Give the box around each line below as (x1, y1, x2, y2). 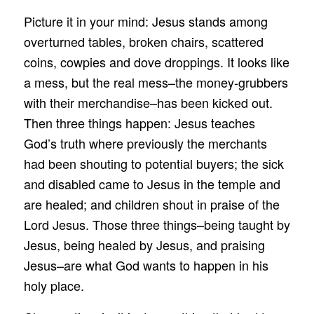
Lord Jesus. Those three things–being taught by (23, 215, 290, 234)
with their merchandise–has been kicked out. (23, 93, 273, 112)
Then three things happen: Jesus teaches (23, 114, 255, 132)
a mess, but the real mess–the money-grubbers (23, 73, 288, 92)
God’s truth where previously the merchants (23, 134, 267, 153)
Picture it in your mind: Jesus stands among (23, 12, 268, 31)
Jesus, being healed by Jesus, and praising (23, 235, 265, 254)
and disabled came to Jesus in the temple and (23, 175, 280, 193)
